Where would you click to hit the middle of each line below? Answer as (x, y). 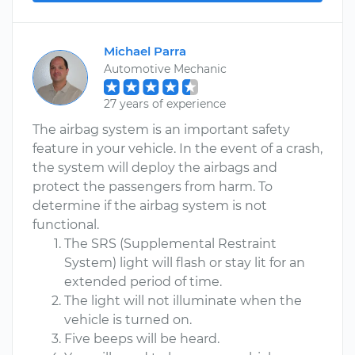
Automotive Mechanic (165, 69)
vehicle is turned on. (128, 320)
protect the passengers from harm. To (153, 187)
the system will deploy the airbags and (155, 168)
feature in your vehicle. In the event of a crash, (177, 149)
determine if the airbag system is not (150, 206)
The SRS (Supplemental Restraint (170, 244)
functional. (66, 225)
